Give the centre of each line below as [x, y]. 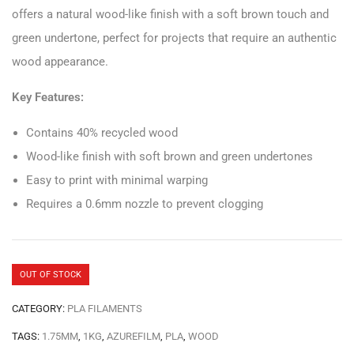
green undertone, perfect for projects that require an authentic [174, 38]
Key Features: [48, 97]
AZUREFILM [134, 336]
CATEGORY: [40, 308]
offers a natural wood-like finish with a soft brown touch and [170, 14]
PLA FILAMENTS [105, 308]
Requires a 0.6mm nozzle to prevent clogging [145, 203]
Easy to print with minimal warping [117, 180]
